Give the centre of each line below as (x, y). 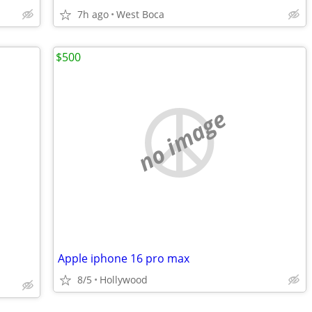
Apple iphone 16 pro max (124, 258)
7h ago (93, 14)
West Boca (140, 14)
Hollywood (124, 280)
